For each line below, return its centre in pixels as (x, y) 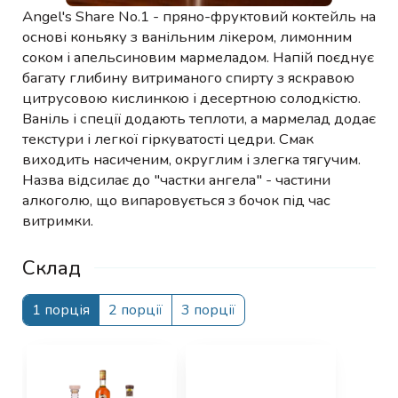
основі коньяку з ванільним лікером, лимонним (187, 37)
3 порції (208, 310)
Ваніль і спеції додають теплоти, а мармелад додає (199, 119)
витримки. (58, 221)
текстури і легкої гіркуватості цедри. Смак (168, 139)
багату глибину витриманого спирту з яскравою (188, 78)
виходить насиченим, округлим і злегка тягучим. (191, 160)
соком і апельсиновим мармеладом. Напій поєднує (198, 58)
